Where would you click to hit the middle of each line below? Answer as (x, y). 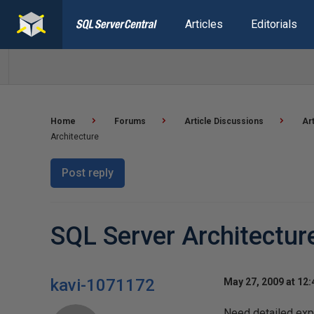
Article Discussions (224, 121)
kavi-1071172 (103, 285)
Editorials (274, 24)
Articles (204, 24)
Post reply (88, 173)
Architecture (75, 137)
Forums (130, 121)
